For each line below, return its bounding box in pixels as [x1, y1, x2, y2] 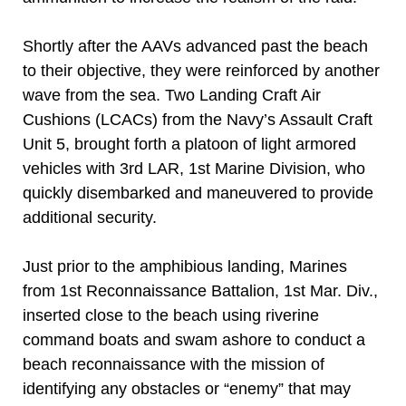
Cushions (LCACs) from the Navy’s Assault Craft [23, 111, 372, 129]
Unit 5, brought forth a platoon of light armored [23, 135, 356, 153]
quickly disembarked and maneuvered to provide [23, 184, 373, 202]
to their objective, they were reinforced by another [23, 62, 380, 80]
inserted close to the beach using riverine [23, 306, 319, 324]
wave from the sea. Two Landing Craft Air [23, 86, 321, 104]
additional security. [23, 208, 161, 227]
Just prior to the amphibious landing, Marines [23, 257, 347, 275]
